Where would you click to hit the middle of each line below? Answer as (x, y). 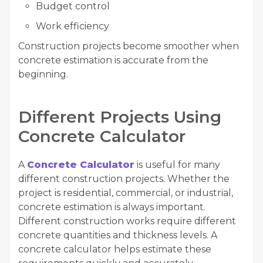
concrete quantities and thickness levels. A (118, 235)
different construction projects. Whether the (124, 179)
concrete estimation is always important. (112, 207)
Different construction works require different (127, 221)
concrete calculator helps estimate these (115, 249)
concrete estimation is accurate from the (113, 60)
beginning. (43, 74)
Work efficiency (73, 26)
